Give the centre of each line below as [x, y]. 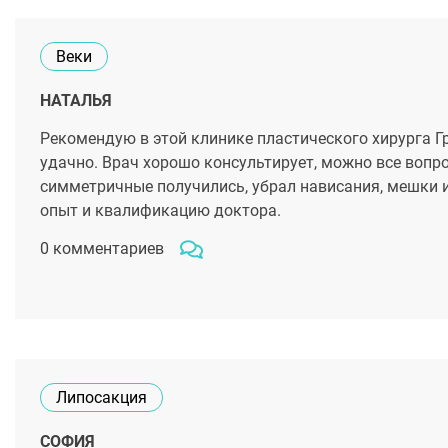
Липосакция [101, 397]
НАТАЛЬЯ [76, 100]
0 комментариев [102, 248]
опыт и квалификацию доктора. [160, 210]
